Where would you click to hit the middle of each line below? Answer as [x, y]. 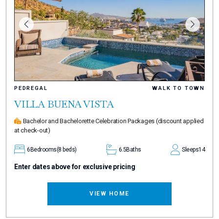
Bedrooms [43, 149]
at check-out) [32, 130]
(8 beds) [66, 149]
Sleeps [190, 149]
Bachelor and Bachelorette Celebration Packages [88, 121]
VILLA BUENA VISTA [64, 104]
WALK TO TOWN [178, 88]
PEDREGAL [31, 88]
